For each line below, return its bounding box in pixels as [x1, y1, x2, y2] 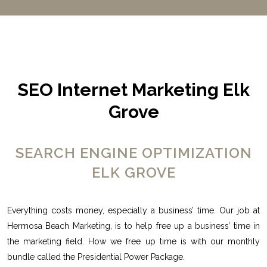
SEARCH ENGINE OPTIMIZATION [15, 144, 252, 162]
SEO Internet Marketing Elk [17, 79, 250, 100]
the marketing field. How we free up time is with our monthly [7, 236, 260, 246]
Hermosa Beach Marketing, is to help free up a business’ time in [7, 221, 260, 231]
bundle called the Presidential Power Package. [7, 252, 185, 262]
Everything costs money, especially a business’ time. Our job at [7, 205, 260, 215]
